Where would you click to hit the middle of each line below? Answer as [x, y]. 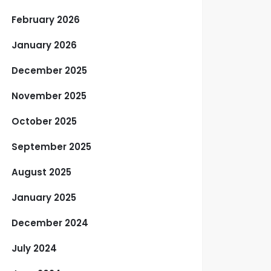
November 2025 [49, 96]
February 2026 [46, 20]
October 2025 [44, 121]
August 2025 [42, 172]
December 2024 [50, 223]
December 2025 [50, 70]
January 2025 [44, 198]
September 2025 [52, 147]
